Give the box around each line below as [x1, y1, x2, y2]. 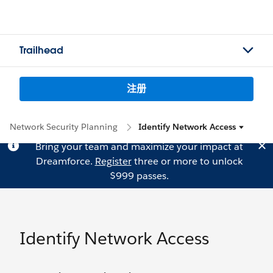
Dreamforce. [35, 155, 95, 168]
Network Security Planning [10, 121, 118, 132]
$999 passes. [109, 169, 169, 182]
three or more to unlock [131, 155, 243, 168]
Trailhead [19, 44, 63, 57]
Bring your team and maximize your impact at [35, 140, 243, 153]
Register [94, 155, 132, 168]
